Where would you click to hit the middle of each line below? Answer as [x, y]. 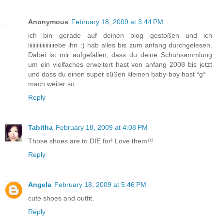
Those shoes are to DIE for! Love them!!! [91, 141]
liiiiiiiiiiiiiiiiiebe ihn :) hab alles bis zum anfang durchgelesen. [120, 45]
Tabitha [40, 127]
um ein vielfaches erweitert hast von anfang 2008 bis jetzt [120, 64]
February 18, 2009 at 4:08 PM [102, 127]
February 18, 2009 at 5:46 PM [100, 184]
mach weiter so [51, 84]
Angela [40, 184]
